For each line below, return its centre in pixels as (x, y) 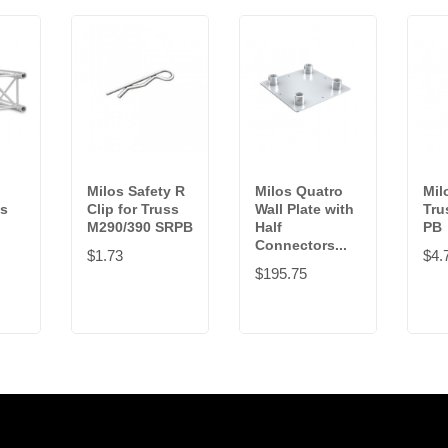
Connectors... (301, 245)
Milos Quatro (299, 191)
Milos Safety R (136, 191)
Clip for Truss (133, 209)
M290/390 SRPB (140, 227)
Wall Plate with (304, 209)
